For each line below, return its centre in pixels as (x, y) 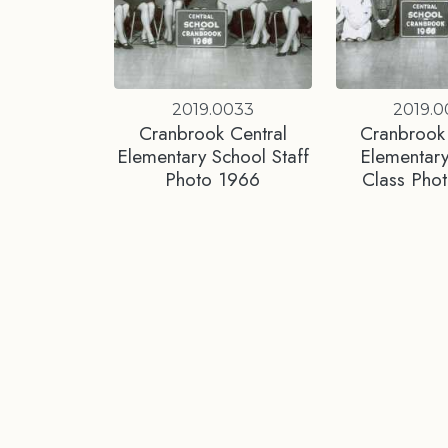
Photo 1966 (213, 178)
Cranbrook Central (212, 132)
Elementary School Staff (212, 155)
